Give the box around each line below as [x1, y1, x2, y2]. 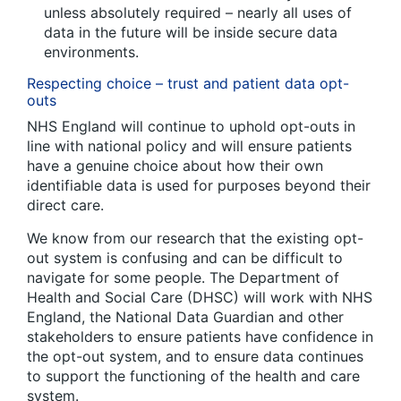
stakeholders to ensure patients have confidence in [27, 327, 373, 346]
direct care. [27, 195, 104, 214]
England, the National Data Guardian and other [27, 307, 344, 326]
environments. [44, 42, 139, 61]
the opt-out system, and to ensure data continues [27, 346, 363, 365]
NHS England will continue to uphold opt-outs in [27, 116, 355, 135]
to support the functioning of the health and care [27, 366, 360, 385]
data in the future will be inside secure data [44, 22, 337, 41]
